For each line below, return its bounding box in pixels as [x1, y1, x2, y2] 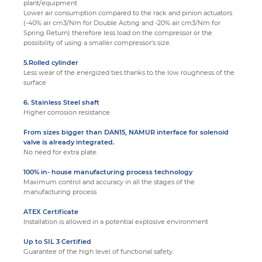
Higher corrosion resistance [23, 108, 110, 117]
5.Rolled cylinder [23, 58, 78, 67]
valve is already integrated [23, 138, 113, 147]
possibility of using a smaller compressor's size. [23, 39, 171, 47]
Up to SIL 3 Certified [23, 237, 91, 246]
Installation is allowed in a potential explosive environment [23, 218, 208, 226]
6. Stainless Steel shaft [23, 98, 99, 107]
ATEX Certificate [23, 208, 78, 216]
